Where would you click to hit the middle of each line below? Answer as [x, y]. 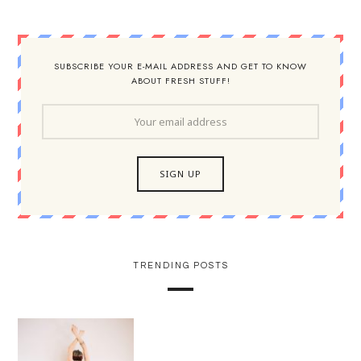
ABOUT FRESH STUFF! [180, 80]
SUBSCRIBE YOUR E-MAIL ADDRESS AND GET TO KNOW [180, 66]
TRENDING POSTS [180, 265]
